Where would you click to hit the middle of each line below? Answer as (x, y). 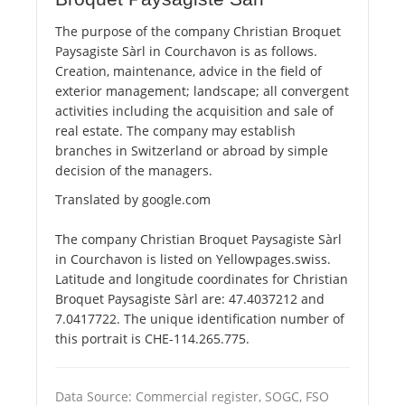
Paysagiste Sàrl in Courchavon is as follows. (186, 52)
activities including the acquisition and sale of (194, 111)
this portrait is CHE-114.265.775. (152, 339)
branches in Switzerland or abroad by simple (192, 151)
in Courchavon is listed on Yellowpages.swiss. (193, 259)
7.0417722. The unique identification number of (200, 319)
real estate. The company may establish (175, 131)
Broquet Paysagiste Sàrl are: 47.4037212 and (190, 299)
